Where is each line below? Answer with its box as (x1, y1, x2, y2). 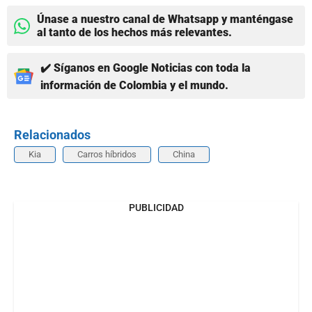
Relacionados (14, 127, 91, 143)
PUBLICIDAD (128, 202, 184, 214)
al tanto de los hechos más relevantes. (37, 26, 232, 40)
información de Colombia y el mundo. (40, 79, 228, 93)
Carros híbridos (77, 149, 136, 160)
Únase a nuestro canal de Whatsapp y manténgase (37, 13, 293, 26)
